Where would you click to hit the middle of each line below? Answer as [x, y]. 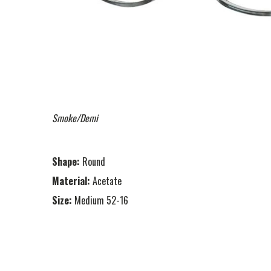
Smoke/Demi [75, 118]
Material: [71, 181]
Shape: [66, 161]
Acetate [107, 181]
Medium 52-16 [101, 200]
